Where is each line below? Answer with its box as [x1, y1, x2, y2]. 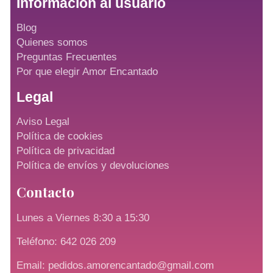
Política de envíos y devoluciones [16, 160, 169, 172]
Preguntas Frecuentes [16, 51, 117, 63]
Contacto [16, 183, 74, 202]
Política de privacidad [16, 145, 115, 157]
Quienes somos [16, 37, 88, 49]
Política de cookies [16, 130, 103, 143]
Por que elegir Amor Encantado [16, 66, 158, 78]
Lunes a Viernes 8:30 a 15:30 [16, 212, 152, 224]
